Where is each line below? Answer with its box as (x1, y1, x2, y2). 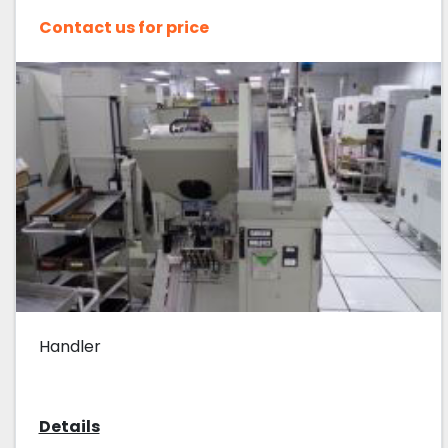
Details (38, 414, 100, 438)
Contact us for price (38, 15, 209, 39)
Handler (38, 334, 101, 358)
